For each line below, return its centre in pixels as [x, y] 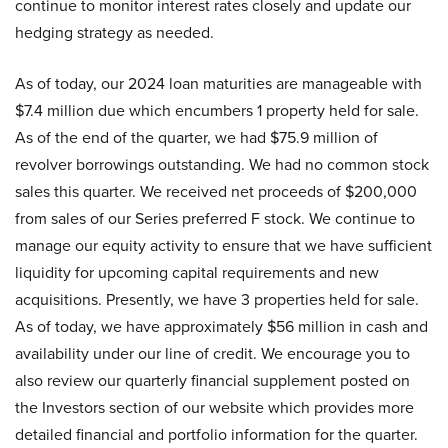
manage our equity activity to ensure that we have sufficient [223, 245]
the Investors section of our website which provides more [214, 407]
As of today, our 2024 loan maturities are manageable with [218, 83]
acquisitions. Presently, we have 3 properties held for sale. [217, 299]
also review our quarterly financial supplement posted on [212, 380]
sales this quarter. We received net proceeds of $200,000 [216, 191]
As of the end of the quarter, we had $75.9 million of [196, 137]
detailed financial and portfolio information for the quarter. [216, 434]
